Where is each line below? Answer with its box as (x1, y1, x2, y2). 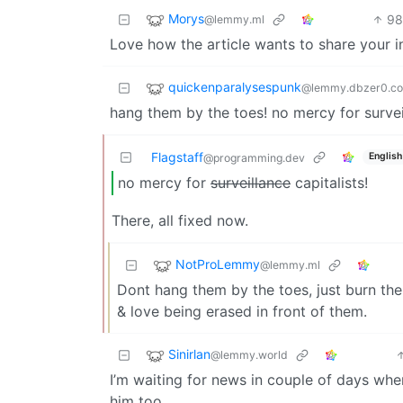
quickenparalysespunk (168, 78, 301, 94)
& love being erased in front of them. (117, 301, 367, 320)
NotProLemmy (175, 256, 260, 273)
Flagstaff (151, 148, 203, 165)
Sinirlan (168, 346, 210, 363)
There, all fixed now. (112, 210, 248, 229)
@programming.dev (203, 150, 305, 165)
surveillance (210, 174, 291, 193)
